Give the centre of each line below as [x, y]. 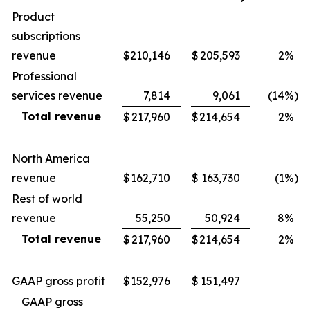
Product [33, 17]
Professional [44, 76]
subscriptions [46, 36]
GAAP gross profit [58, 281]
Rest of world [47, 199]
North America [51, 158]
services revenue [57, 95]
